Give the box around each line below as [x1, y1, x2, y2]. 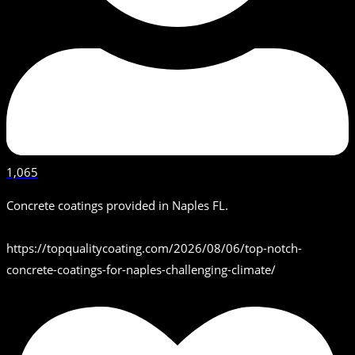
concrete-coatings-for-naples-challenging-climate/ [6, 261, 276, 278]
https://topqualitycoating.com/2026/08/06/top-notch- [6, 240, 302, 257]
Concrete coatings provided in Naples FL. [6, 197, 228, 214]
